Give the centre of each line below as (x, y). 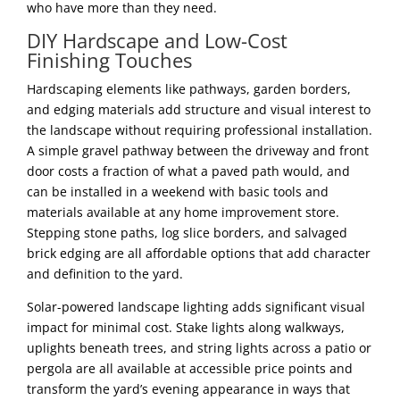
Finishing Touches (109, 59)
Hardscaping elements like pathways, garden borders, (189, 88)
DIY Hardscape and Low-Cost (157, 40)
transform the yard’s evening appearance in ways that (188, 388)
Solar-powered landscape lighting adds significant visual (196, 306)
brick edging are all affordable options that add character (199, 253)
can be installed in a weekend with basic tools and (178, 191)
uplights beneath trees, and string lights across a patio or (199, 347)
